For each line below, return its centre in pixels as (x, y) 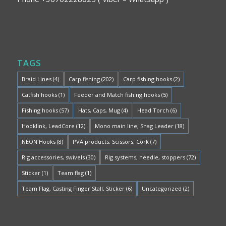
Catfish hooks (39, 95)
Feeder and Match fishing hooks (117, 95)
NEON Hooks (38, 142)
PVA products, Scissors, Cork (110, 142)
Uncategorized (161, 189)
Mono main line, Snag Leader (134, 126)
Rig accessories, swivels (53, 157)
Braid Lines (36, 79)
